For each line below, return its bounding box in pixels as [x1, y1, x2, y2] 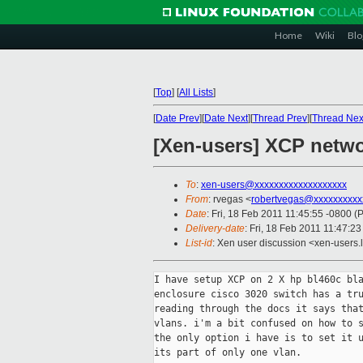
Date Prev [156, 113, 199, 124]
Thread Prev [253, 113, 307, 124]
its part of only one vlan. [154, 347, 301, 359]
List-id [186, 237, 212, 250]
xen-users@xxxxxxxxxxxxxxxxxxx [201, 179, 347, 191]
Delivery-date [186, 223, 245, 235]
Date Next [204, 113, 248, 124]
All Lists [179, 87, 213, 98]
